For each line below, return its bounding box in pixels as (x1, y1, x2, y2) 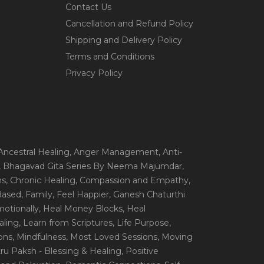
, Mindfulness (12, 232, 66, 243)
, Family (21, 189, 52, 200)
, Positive (121, 246, 159, 257)
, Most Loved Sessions (66, 232, 157, 243)
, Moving (157, 232, 193, 243)
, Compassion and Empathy (75, 175, 189, 186)
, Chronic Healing (6, 175, 75, 186)
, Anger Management (70, 147, 159, 158)
